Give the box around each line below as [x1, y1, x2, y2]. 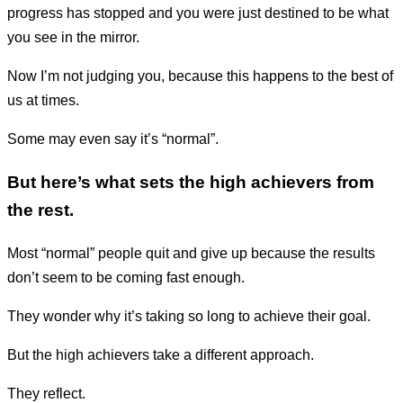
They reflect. [7, 385, 85, 401]
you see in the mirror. [7, 30, 139, 46]
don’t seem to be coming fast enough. [7, 269, 245, 285]
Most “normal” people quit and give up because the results [7, 245, 375, 261]
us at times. [7, 93, 79, 109]
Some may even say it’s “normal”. [7, 131, 219, 148]
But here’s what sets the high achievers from [7, 173, 374, 193]
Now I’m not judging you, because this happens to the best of [7, 68, 393, 85]
